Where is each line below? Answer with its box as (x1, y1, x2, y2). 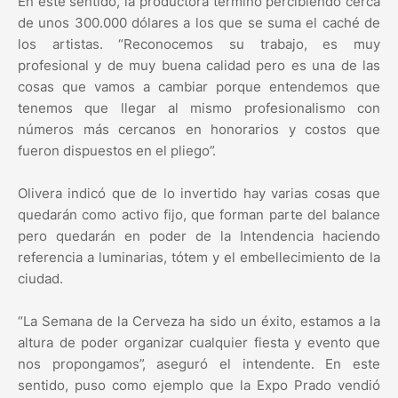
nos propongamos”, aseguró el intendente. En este (18, 355, 380, 373)
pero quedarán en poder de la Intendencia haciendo (18, 227, 380, 245)
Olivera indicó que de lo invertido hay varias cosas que (18, 185, 380, 203)
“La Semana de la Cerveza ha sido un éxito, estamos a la (18, 313, 380, 330)
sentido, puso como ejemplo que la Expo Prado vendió (18, 377, 380, 394)
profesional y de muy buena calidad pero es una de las (18, 57, 380, 75)
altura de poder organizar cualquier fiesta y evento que (18, 334, 380, 352)
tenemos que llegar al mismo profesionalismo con (18, 99, 380, 117)
